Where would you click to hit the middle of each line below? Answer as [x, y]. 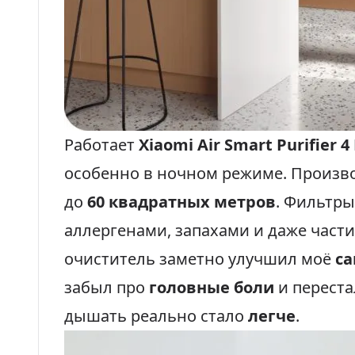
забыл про [107, 287]
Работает [101, 145]
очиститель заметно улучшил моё [200, 259]
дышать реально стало [156, 316]
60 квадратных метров [181, 202]
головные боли [212, 287]
